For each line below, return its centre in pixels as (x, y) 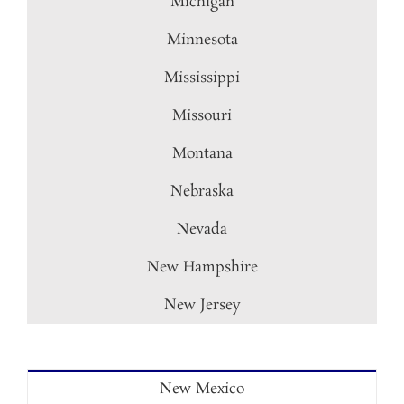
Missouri (202, 116)
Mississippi (202, 78)
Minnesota (202, 40)
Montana (202, 154)
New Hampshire (202, 267)
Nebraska (202, 192)
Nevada (202, 230)
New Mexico (202, 389)
